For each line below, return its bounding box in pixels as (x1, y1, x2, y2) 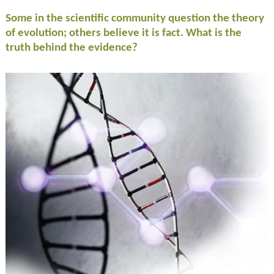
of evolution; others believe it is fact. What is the (5, 27, 242, 39)
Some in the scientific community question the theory (5, 12, 264, 24)
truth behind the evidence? (5, 42, 138, 54)
